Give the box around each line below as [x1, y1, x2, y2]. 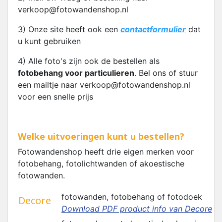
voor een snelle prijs [18, 92, 93, 102]
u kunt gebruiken [18, 36, 81, 46]
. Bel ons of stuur [134, 68, 198, 78]
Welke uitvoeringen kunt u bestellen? [18, 130, 184, 142]
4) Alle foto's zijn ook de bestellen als [18, 56, 160, 66]
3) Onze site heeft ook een [18, 24, 120, 34]
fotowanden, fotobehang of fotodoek [61, 192, 205, 202]
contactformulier [120, 24, 186, 34]
